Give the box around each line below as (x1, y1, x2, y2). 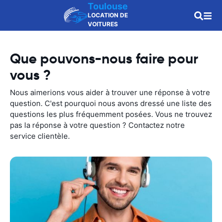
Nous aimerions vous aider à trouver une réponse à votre (10, 88, 210, 97)
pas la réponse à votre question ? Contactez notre (10, 120, 185, 130)
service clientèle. (10, 131, 70, 141)
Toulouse (88, 1, 128, 11)
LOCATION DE (88, 11, 128, 19)
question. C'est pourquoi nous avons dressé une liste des (10, 99, 212, 108)
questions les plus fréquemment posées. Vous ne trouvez (10, 110, 212, 119)
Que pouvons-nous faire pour (10, 50, 198, 67)
